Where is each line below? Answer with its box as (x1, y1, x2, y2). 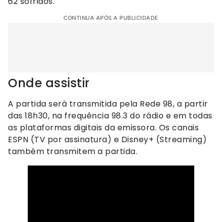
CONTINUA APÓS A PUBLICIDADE (63, 14, 159, 22)
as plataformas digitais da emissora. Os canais (8, 122, 199, 134)
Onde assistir (8, 75, 90, 92)
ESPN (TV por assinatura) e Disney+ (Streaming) (8, 134, 207, 146)
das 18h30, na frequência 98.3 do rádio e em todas (8, 110, 213, 122)
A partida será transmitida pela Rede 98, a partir (8, 98, 208, 110)
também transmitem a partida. (8, 146, 137, 158)
